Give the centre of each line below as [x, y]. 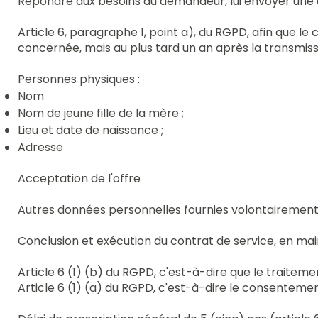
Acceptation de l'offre [79, 178]
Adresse [41, 147]
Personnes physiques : [79, 79]
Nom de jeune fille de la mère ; [101, 113]
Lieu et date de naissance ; [91, 130]
